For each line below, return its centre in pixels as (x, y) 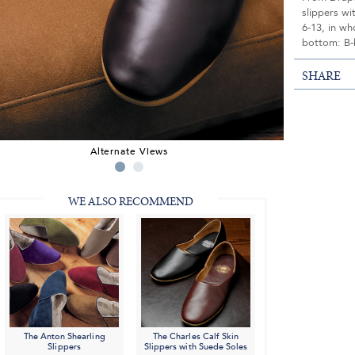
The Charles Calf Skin (196, 337)
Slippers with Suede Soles (196, 347)
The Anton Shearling (64, 337)
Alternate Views (129, 151)
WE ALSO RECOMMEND (130, 202)
